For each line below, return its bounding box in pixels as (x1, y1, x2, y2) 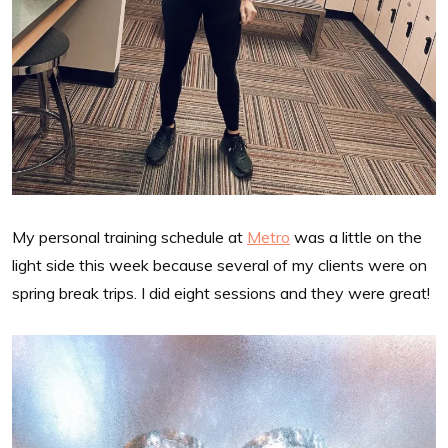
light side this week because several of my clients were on (12, 254, 427, 275)
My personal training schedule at (12, 226, 247, 247)
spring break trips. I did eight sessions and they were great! (12, 282, 430, 303)
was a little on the (290, 226, 422, 247)
